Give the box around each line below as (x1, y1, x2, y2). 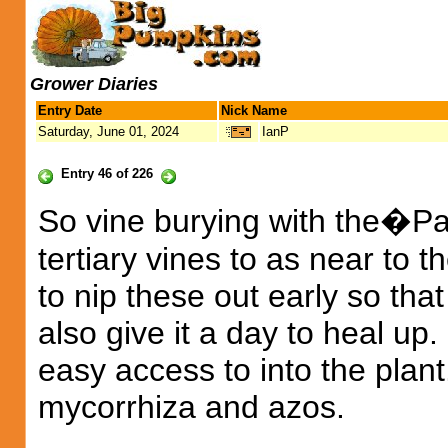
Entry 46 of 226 (61, 166, 153, 181)
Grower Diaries (30, 74, 158, 94)
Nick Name (221, 103, 287, 118)
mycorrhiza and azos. (38, 389, 345, 425)
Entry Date (38, 103, 102, 118)
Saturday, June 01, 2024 (38, 124, 179, 139)
